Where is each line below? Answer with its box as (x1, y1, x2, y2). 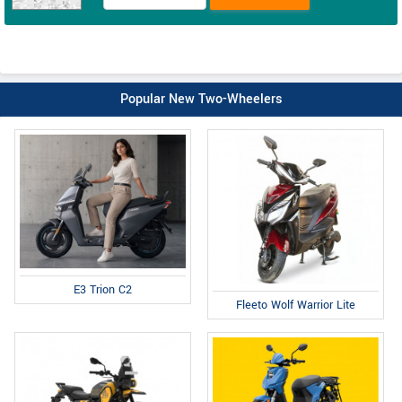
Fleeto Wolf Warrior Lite (236, 297, 356, 314)
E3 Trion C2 (73, 282, 132, 299)
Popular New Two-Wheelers (119, 89, 283, 109)
